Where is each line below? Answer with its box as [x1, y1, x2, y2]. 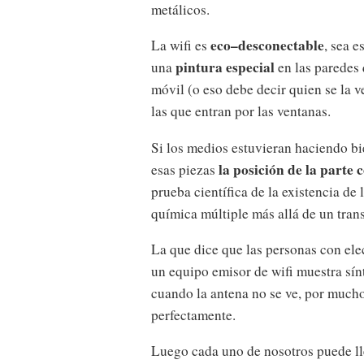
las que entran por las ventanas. [151, 102, 331, 121]
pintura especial [175, 57, 275, 78]
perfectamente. [151, 305, 236, 324]
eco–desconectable [210, 35, 324, 56]
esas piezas [151, 159, 219, 179]
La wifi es [151, 36, 210, 55]
